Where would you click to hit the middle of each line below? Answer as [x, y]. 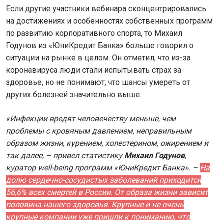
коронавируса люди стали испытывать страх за [94, 70]
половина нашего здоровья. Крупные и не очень [95, 204]
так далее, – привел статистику [65, 155]
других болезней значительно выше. [75, 94]
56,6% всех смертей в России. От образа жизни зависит [107, 192]
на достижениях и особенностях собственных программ [109, 21]
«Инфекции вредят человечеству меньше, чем [91, 118]
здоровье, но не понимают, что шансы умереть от [98, 82]
